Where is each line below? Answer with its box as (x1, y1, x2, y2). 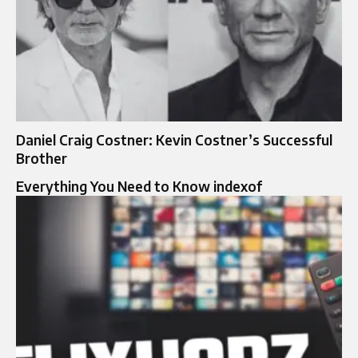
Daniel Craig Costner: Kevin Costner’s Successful (16, 131, 332, 149)
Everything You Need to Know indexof (16, 177, 262, 196)
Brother (16, 149, 67, 168)
